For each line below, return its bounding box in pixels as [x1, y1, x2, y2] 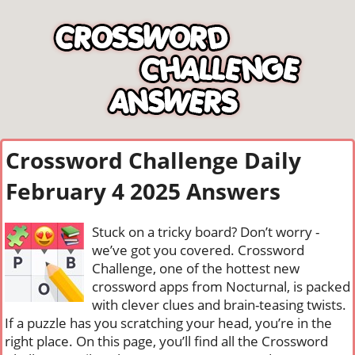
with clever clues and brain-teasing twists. [92, 296, 346, 314]
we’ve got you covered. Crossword [92, 241, 304, 259]
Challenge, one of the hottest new [92, 259, 300, 277]
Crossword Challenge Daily [6, 145, 301, 175]
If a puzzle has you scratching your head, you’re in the [5, 314, 332, 332]
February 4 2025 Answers [6, 176, 281, 206]
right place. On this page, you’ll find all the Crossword [5, 332, 328, 350]
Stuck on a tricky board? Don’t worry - [92, 223, 319, 241]
